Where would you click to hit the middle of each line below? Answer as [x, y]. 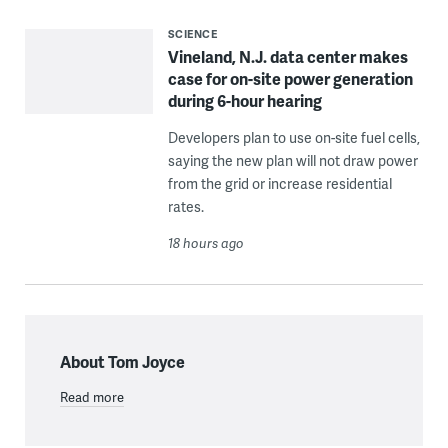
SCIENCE [192, 34]
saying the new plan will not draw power [292, 161]
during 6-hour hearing [244, 101]
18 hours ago [205, 243]
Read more [91, 397]
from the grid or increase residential [279, 184]
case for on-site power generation [290, 79]
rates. [185, 207]
